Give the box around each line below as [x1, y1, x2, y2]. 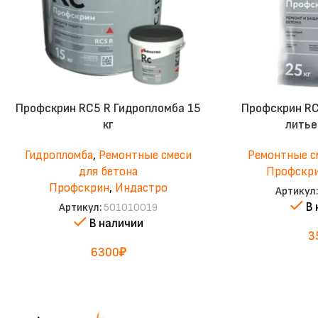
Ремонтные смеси [99, 148, 192, 163]
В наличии [89, 216, 143, 231]
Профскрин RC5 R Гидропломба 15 [16, 102, 202, 116]
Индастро [115, 181, 168, 196]
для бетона [79, 165, 138, 180]
